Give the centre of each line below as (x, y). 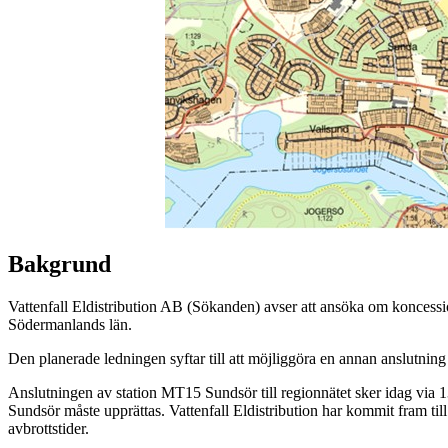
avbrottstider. (48, 429)
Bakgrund (59, 264)
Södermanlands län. (70, 325)
